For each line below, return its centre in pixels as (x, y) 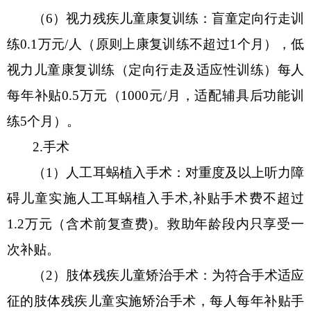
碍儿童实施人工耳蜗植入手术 (98, 198)
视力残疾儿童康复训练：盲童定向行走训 (185, 18)
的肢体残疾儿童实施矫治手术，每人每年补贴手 (162, 301)
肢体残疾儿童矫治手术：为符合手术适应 (185, 275)
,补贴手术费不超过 (246, 198)
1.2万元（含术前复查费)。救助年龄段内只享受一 (155, 224)
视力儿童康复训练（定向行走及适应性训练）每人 (155, 69)
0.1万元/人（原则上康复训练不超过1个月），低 (162, 44)
